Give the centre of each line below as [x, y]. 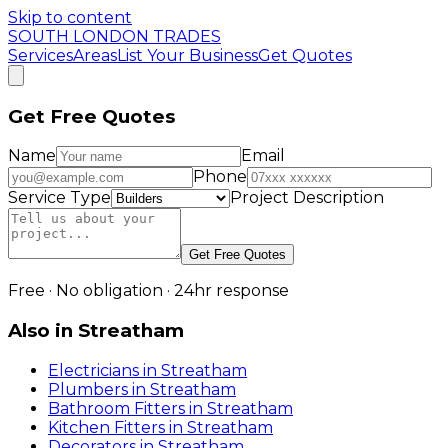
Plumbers [88, 389]
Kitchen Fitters [106, 427]
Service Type [59, 198]
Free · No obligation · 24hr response [148, 291]
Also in [43, 331]
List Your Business [187, 55]
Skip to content [70, 17]
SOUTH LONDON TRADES [114, 36]
